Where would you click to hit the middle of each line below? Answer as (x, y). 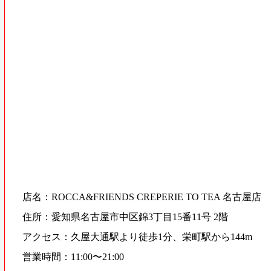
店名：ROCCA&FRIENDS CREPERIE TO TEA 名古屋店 (142, 197)
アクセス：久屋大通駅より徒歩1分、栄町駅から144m (137, 237)
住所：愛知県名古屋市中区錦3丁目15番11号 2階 (125, 217)
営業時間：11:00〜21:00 (73, 256)
